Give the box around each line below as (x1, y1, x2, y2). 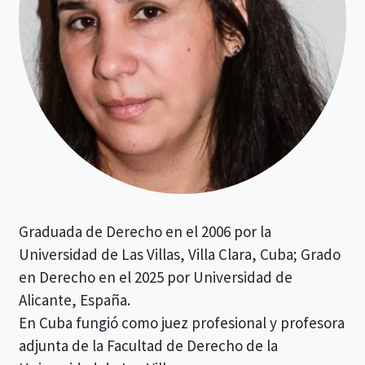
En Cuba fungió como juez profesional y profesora (19, 313, 345, 333)
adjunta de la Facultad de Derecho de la (19, 336, 278, 356)
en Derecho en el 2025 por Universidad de (19, 267, 292, 288)
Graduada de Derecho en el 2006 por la (19, 222, 271, 242)
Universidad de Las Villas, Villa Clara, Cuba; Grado (19, 244, 341, 265)
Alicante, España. (19, 290, 130, 310)
